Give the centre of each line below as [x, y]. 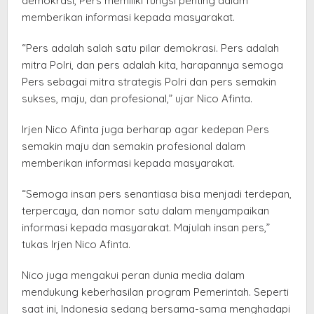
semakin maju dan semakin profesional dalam [134, 146]
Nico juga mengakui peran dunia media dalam [133, 275]
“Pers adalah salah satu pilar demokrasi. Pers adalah [150, 48]
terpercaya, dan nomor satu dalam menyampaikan [145, 210]
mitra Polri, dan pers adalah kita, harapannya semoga [152, 64]
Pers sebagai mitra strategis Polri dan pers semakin [149, 81]
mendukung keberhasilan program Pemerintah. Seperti [155, 292]
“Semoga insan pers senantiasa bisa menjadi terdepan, [157, 193]
